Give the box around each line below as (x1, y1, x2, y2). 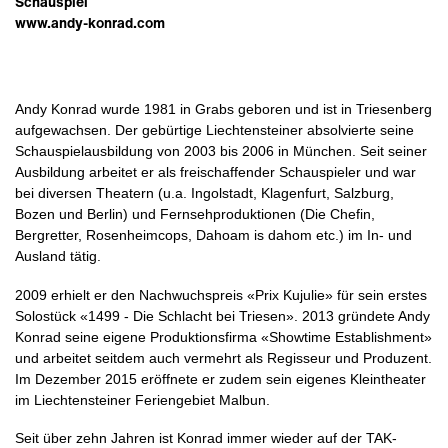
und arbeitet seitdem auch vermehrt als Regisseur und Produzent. (15, 349, 432, 366)
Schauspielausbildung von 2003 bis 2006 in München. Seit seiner (15, 143, 427, 160)
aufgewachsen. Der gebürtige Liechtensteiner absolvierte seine (15, 122, 414, 139)
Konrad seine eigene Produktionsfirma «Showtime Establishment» (15, 328, 432, 345)
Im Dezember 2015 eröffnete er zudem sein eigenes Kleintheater (15, 370, 426, 387)
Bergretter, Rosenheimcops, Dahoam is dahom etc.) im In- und (15, 227, 412, 244)
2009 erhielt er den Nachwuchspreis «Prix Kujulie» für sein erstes (15, 286, 427, 303)
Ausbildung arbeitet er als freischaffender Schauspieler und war (15, 164, 416, 181)
